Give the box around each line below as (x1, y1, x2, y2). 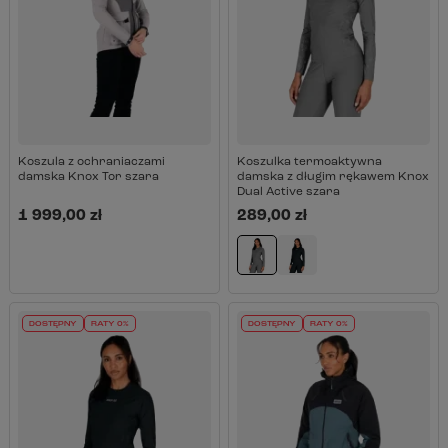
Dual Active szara (236, 186, 340, 198)
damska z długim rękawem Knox (236, 171, 429, 183)
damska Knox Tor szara (17, 171, 159, 183)
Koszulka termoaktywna (236, 156, 382, 168)
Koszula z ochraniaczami (17, 156, 165, 168)
